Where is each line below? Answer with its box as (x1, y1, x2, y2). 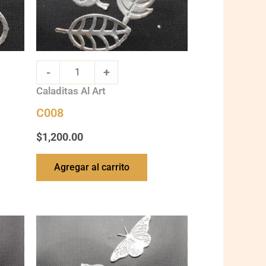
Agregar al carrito (54, 161, 129, 173)
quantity (36, 228, 67, 238)
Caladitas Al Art (36, 84, 106, 97)
